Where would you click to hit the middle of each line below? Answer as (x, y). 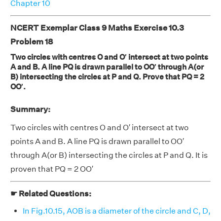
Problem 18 (32, 41)
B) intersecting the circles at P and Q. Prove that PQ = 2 (107, 76)
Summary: (30, 109)
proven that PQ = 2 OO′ (52, 169)
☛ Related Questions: (51, 193)
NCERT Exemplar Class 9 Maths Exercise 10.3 (97, 28)
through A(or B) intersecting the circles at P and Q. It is (109, 155)
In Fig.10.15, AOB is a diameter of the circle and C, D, (117, 211)
